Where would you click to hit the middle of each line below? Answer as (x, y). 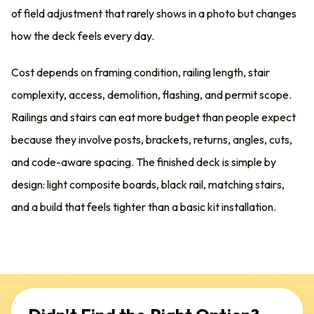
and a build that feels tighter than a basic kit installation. (144, 207)
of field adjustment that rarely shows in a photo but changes (154, 13)
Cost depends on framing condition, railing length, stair (141, 72)
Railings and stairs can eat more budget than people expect (153, 117)
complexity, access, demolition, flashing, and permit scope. (151, 95)
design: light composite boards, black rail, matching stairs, (148, 184)
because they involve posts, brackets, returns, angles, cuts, (152, 139)
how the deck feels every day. (83, 36)
